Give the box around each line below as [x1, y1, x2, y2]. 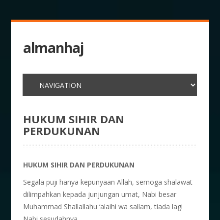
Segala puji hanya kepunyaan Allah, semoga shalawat [23, 177, 193, 187]
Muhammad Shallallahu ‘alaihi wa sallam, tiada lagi [23, 202, 183, 211]
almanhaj [23, 38, 84, 57]
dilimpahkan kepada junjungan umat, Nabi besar [23, 190, 177, 199]
